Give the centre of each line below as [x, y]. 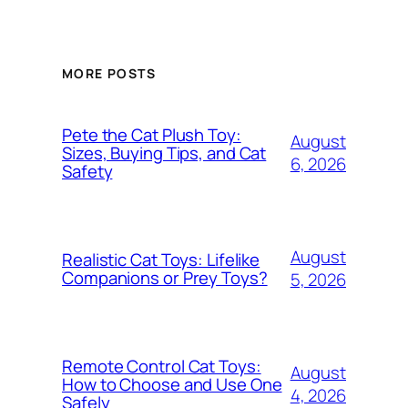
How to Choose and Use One [172, 385]
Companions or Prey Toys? [165, 278]
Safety [87, 172]
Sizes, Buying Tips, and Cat [164, 153]
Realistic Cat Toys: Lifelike [161, 260]
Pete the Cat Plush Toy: [152, 135]
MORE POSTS [109, 74]
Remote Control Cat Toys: [162, 367]
